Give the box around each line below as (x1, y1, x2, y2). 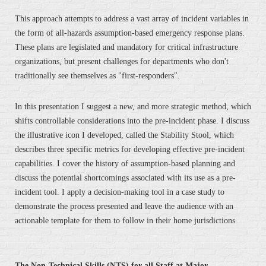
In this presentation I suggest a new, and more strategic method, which (15, 102, 251, 112)
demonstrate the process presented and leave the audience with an (15, 202, 233, 211)
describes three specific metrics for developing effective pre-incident (15, 145, 245, 154)
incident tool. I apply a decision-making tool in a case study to (15, 188, 224, 197)
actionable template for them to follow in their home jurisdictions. (15, 216, 237, 226)
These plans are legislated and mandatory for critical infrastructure (15, 43, 238, 52)
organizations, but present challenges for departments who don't (15, 57, 229, 66)
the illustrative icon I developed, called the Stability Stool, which (15, 131, 234, 140)
